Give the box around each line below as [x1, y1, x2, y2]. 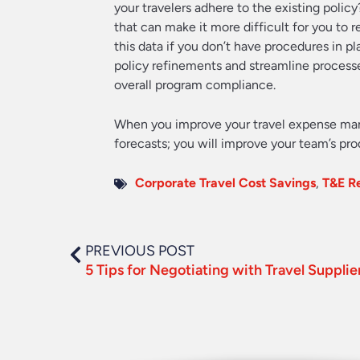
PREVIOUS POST [85, 241, 194, 260]
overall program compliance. [114, 76, 276, 92]
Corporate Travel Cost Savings [135, 174, 316, 190]
